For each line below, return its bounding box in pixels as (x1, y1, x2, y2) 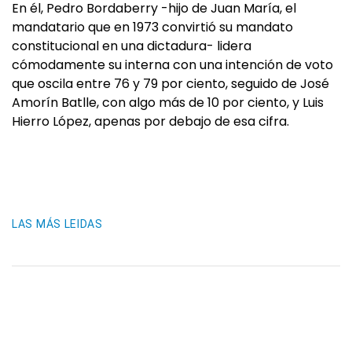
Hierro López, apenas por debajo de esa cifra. (12, 112, 289, 130)
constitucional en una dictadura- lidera (12, 37, 251, 55)
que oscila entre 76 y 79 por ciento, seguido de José (12, 75, 329, 93)
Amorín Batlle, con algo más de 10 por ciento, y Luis (12, 93, 324, 112)
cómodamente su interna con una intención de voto (12, 56, 333, 74)
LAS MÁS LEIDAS (12, 218, 103, 230)
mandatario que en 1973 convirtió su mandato (12, 18, 293, 36)
